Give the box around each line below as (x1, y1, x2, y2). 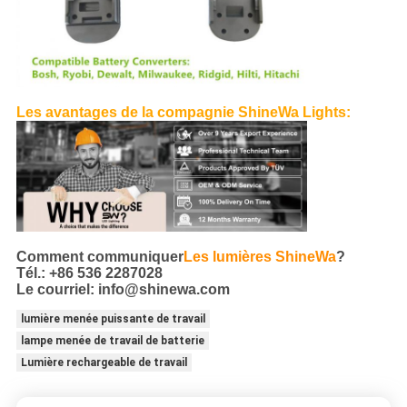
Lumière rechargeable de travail (20, 356, 187, 370)
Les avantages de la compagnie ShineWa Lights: (15, 104, 351, 120)
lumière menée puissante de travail (20, 313, 205, 326)
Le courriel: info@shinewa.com (15, 282, 230, 298)
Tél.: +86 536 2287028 (15, 265, 163, 282)
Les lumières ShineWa (183, 249, 336, 265)
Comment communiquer (15, 249, 184, 265)
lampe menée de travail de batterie (20, 334, 204, 348)
